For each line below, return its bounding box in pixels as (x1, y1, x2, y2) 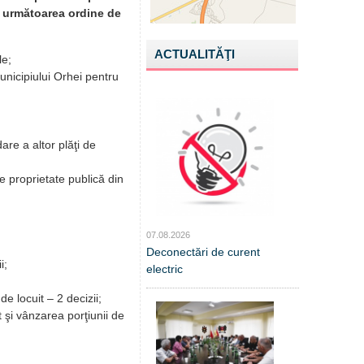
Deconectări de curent (146, 245, 260, 258)
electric (146, 262, 183, 275)
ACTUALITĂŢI (154, 47, 235, 61)
